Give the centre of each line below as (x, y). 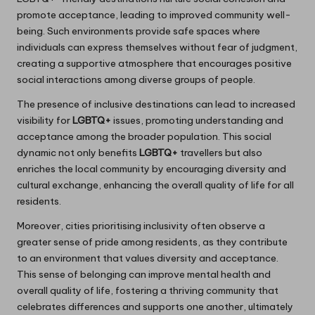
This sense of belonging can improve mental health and (144, 275)
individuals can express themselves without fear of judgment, (157, 47)
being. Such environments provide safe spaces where (139, 31)
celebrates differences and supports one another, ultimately (155, 307)
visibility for (45, 121)
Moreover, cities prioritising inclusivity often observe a (141, 226)
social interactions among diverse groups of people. (136, 80)
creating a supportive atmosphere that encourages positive (154, 64)
